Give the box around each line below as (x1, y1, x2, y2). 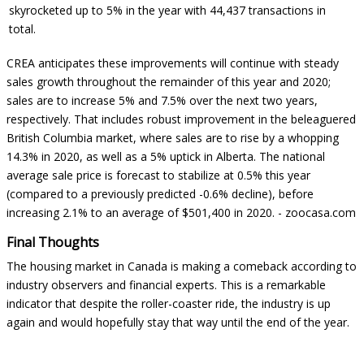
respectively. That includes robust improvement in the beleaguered (6, 111, 356, 127)
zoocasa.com (285, 205, 356, 220)
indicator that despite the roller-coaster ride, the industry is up (6, 296, 331, 311)
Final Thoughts (6, 233, 99, 251)
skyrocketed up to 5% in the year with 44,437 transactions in (9, 2, 326, 18)
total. (9, 21, 36, 37)
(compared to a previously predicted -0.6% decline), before (6, 186, 314, 201)
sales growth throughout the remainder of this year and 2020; (6, 74, 331, 89)
